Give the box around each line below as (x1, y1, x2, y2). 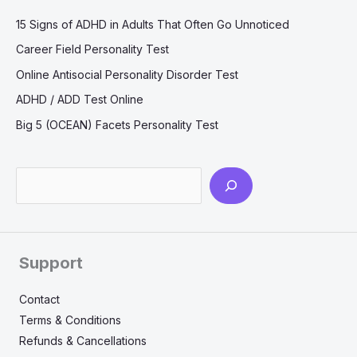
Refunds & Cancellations (19, 333, 147, 347)
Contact (19, 292, 60, 306)
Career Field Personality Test (16, 42, 169, 57)
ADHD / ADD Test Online (16, 92, 143, 107)
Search (15, 170, 53, 184)
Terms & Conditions (19, 312, 121, 327)
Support (19, 253, 83, 273)
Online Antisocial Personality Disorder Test (16, 67, 238, 81)
